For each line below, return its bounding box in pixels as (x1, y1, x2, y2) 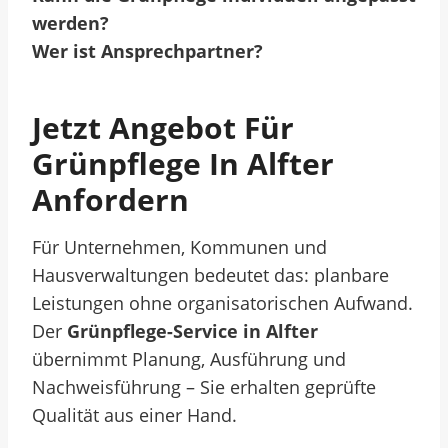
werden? (32, 11, 109, 35)
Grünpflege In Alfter (32, 143, 334, 184)
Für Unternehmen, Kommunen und (32, 235, 327, 259)
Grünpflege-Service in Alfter (67, 319, 318, 343)
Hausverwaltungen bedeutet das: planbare (32, 263, 389, 287)
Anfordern (32, 179, 189, 220)
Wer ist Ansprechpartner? (32, 39, 263, 63)
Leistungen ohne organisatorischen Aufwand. (32, 291, 413, 315)
